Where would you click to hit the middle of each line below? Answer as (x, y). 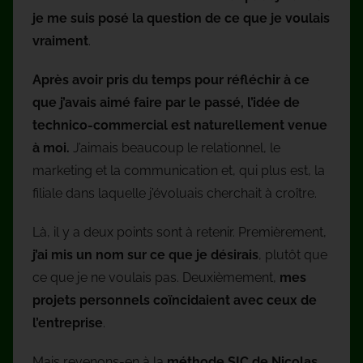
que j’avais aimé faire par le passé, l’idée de (166, 102)
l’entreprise (68, 322)
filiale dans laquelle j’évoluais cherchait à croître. (175, 193)
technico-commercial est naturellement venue (180, 125)
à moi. (51, 147)
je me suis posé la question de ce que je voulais (181, 18)
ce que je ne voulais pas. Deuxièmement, (156, 277)
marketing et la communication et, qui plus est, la (179, 170)
